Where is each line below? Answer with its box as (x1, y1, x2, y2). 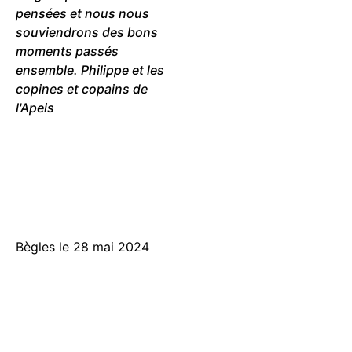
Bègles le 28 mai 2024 (16, 239, 149, 255)
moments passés (16, 42, 119, 59)
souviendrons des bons (16, 24, 158, 40)
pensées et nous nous (16, 5, 149, 21)
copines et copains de (16, 80, 148, 97)
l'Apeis (16, 99, 54, 115)
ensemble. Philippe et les (16, 61, 164, 78)
